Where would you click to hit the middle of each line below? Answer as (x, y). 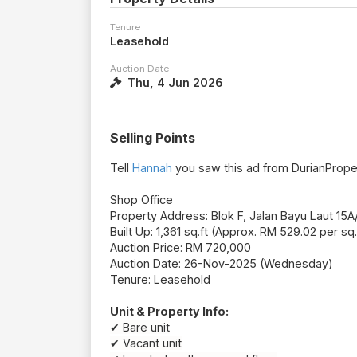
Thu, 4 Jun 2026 (174, 83)
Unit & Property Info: (169, 312)
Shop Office (141, 200)
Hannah (152, 168)
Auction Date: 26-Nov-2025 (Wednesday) (222, 264)
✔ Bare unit (140, 328)
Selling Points (153, 138)
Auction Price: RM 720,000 (180, 248)
